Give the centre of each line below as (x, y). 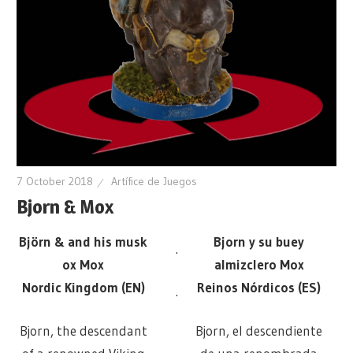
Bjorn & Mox (65, 207)
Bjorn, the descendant (83, 330)
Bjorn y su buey (259, 242)
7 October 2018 (55, 182)
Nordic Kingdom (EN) (83, 288)
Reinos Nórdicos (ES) (259, 288)
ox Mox (84, 265)
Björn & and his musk (84, 242)
